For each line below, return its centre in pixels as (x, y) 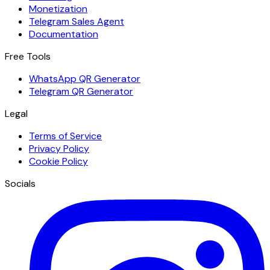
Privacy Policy (59, 148)
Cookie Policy (58, 161)
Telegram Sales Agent (77, 21)
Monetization (58, 8)
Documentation (64, 34)
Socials (20, 183)
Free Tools (28, 56)
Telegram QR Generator (81, 91)
